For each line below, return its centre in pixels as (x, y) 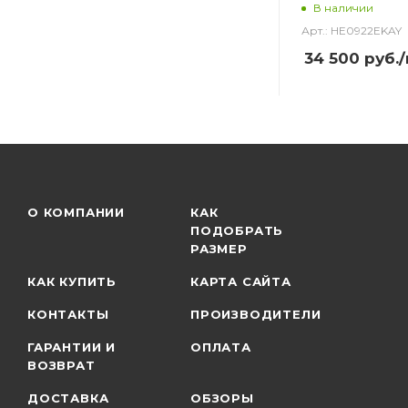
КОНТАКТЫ (68, 314)
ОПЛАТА (221, 347)
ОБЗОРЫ (222, 398)
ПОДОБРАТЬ (237, 230)
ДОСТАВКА (68, 398)
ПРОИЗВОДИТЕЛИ (256, 314)
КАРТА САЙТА (241, 281)
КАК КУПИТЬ (72, 281)
